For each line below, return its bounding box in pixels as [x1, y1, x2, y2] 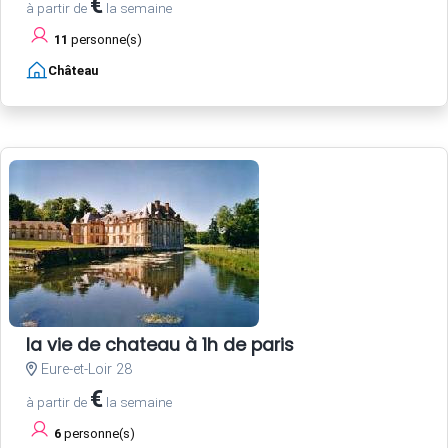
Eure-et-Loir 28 [37, 360, 132, 378]
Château [48, 62, 98, 78]
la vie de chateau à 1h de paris [26, 332, 294, 357]
